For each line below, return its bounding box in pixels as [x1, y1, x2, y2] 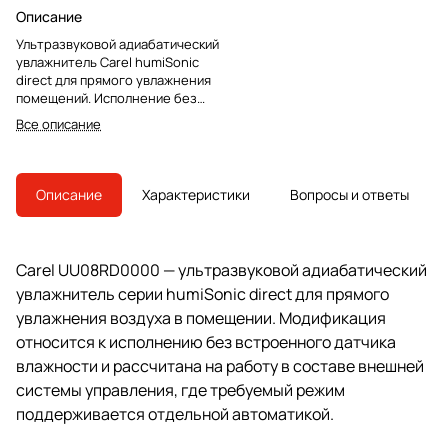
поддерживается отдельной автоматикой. [16, 402, 334, 425]
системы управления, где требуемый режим [16, 378, 345, 401]
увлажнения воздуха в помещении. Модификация [16, 306, 386, 329]
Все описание [16, 114, 101, 133]
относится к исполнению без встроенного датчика [16, 330, 396, 353]
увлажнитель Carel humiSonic [16, 52, 199, 71]
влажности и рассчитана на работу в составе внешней [16, 354, 424, 377]
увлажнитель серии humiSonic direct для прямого [16, 282, 389, 305]
